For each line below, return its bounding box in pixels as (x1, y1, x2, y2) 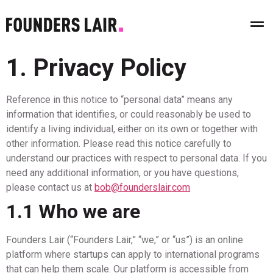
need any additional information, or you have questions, (6, 167, 239, 179)
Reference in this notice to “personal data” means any (6, 94, 233, 105)
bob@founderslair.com (94, 182, 190, 193)
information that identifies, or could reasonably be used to (6, 108, 251, 120)
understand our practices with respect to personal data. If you (6, 152, 267, 164)
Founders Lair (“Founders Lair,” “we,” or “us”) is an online (6, 234, 243, 246)
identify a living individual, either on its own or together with (6, 123, 258, 135)
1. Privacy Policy (6, 54, 186, 82)
